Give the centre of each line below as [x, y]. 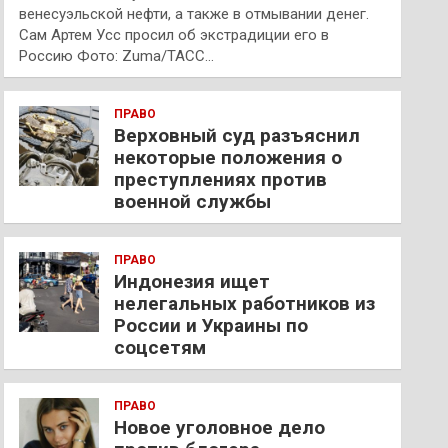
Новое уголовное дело [220, 427]
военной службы [193, 201]
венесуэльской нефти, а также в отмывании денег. [194, 14]
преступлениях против [221, 179]
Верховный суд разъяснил [237, 135]
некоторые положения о [228, 157]
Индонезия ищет [192, 281]
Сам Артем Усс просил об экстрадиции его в [174, 35]
